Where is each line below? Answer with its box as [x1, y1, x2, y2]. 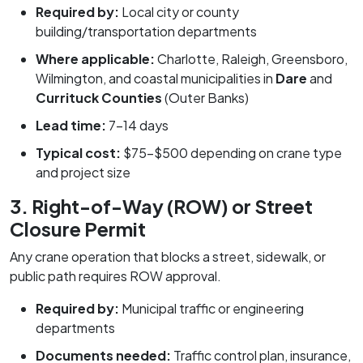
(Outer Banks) [162, 88, 249, 106]
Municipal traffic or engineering [119, 299, 304, 317]
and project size [36, 163, 130, 181]
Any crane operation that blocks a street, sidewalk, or [10, 247, 326, 265]
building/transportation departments [36, 22, 257, 40]
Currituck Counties [36, 88, 162, 106]
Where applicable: [36, 49, 155, 67]
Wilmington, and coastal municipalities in [36, 69, 275, 87]
